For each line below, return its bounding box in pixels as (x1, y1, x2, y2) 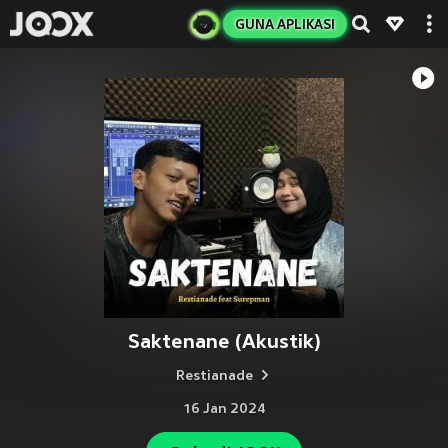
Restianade (176, 369, 253, 384)
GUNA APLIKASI (235, 16, 335, 32)
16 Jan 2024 (182, 402, 266, 417)
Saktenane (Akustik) (127, 330, 321, 353)
